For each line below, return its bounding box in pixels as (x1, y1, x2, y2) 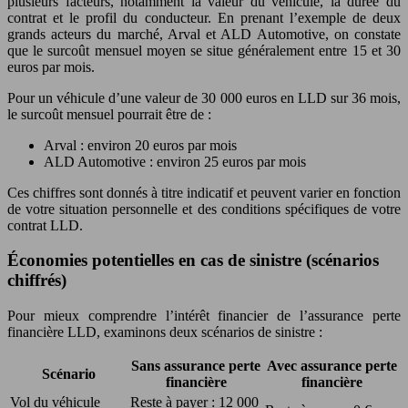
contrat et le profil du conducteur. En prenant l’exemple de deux (7, 9, 401, 25)
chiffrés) (7, 270, 66, 291)
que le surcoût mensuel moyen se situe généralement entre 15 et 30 (7, 42, 401, 58)
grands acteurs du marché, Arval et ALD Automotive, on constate (7, 25, 401, 42)
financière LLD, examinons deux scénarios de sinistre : (7, 324, 322, 341)
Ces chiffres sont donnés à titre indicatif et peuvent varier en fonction (7, 184, 401, 200)
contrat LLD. (7, 217, 83, 233)
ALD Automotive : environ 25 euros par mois (44, 153, 306, 169)
